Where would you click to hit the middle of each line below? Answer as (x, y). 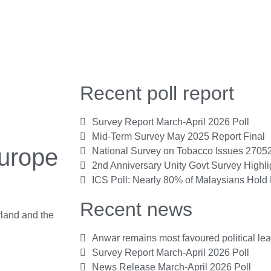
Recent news (136, 209)
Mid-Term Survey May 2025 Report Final (178, 136)
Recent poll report (157, 93)
